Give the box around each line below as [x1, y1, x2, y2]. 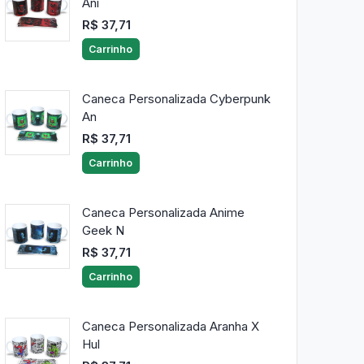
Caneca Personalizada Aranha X [81, 318, 259, 335]
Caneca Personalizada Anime [81, 205, 245, 221]
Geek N [81, 223, 124, 239]
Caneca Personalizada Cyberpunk [81, 91, 271, 107]
